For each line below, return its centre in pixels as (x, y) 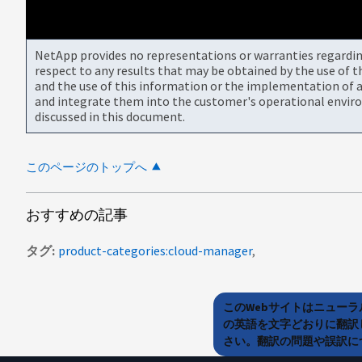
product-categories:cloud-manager (155, 250)
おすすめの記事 (77, 214)
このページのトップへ (86, 166)
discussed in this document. (110, 116)
